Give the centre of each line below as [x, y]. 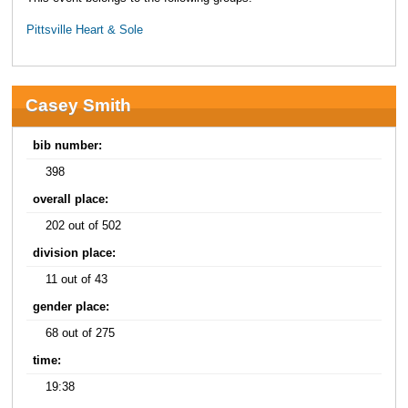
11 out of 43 [77, 279]
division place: [75, 254]
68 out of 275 [81, 333]
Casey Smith [78, 106]
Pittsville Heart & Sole [84, 30]
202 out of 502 [84, 225]
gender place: [71, 307]
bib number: [68, 146]
